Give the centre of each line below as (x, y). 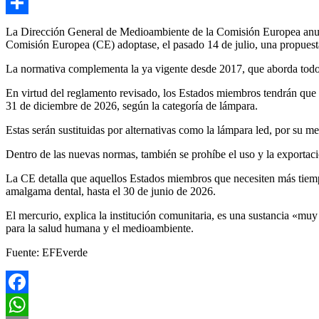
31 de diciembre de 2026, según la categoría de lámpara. (132, 105)
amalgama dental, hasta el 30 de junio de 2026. (111, 191)
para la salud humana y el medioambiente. (100, 228)
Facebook (28, 304)
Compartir (28, 25)
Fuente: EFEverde (47, 252)
